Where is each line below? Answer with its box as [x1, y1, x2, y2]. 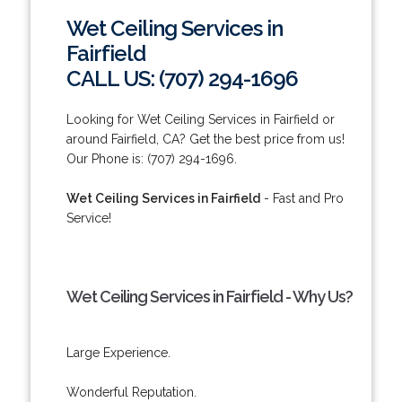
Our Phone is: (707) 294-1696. [66, 151, 237, 166]
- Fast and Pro [259, 190, 344, 205]
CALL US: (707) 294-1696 [66, 65, 298, 92]
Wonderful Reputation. [66, 384, 197, 399]
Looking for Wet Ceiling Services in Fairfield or [66, 111, 335, 127]
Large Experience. [66, 345, 170, 360]
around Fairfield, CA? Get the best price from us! [66, 131, 345, 146]
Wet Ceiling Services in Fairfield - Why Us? [66, 286, 353, 306]
